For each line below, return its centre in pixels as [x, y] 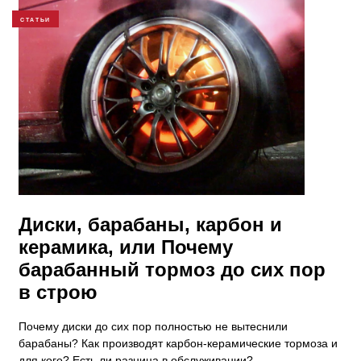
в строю [58, 293]
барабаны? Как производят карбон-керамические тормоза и [178, 344]
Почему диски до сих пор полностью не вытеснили [153, 327]
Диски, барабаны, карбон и [150, 225]
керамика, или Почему [126, 247]
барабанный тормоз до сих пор [172, 270]
